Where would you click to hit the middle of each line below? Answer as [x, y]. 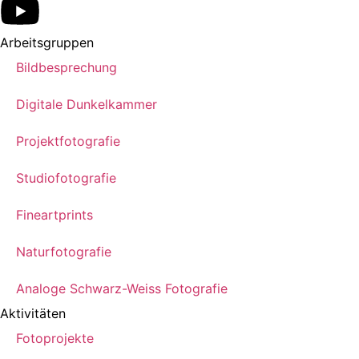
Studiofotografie [66, 177]
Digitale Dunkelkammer [87, 104]
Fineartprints [54, 214]
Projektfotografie [68, 141]
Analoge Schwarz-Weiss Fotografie [122, 288]
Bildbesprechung [67, 67]
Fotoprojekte [55, 338]
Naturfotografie [64, 251]
